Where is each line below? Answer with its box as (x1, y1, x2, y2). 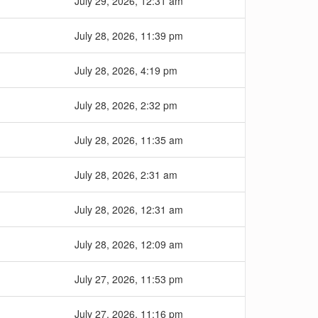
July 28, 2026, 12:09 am (75, 237, 183, 251)
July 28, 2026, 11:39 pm (75, 28, 183, 43)
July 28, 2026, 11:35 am (75, 133, 183, 147)
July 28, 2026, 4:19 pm (75, 63, 177, 77)
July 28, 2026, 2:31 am (75, 168, 177, 182)
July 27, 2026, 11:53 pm (75, 272, 183, 286)
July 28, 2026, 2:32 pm (75, 98, 177, 112)
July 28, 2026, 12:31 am (75, 202, 183, 216)
